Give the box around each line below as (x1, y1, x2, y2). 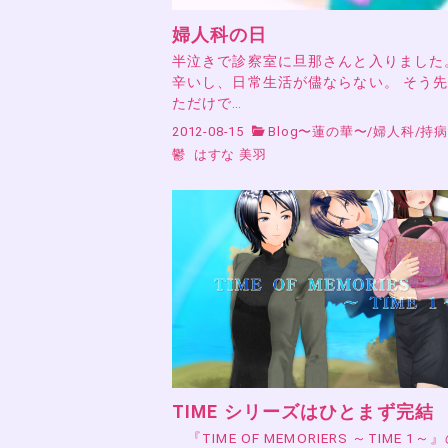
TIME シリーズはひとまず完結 (172, 402, 434, 423)
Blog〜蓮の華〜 (268, 124, 368, 140)
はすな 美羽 (193, 147, 267, 163)
